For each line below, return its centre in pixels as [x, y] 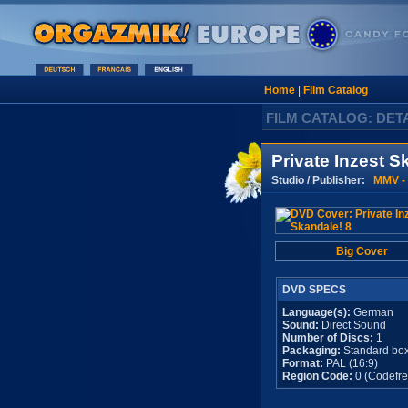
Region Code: [317, 376]
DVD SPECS [314, 290]
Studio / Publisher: [322, 180]
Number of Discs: [329, 338]
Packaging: [311, 351]
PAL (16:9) [350, 363]
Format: [302, 363]
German [372, 312]
